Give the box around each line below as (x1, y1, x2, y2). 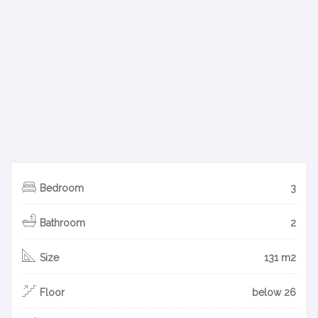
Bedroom (40, 182, 84, 194)
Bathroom (40, 216, 85, 229)
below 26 (252, 286, 296, 298)
